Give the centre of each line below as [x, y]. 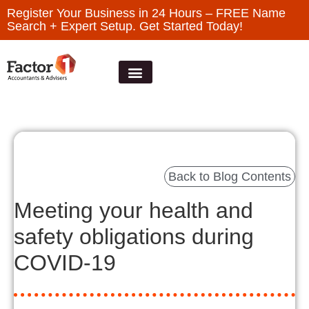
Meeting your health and [133, 210]
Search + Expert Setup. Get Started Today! [125, 26]
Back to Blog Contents [230, 177]
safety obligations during [134, 237]
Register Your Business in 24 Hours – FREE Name [146, 13]
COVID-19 [65, 263]
